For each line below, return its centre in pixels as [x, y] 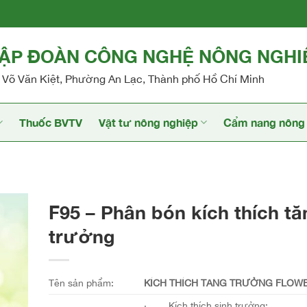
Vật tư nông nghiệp [148, 122]
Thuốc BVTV [50, 122]
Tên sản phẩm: [81, 283]
